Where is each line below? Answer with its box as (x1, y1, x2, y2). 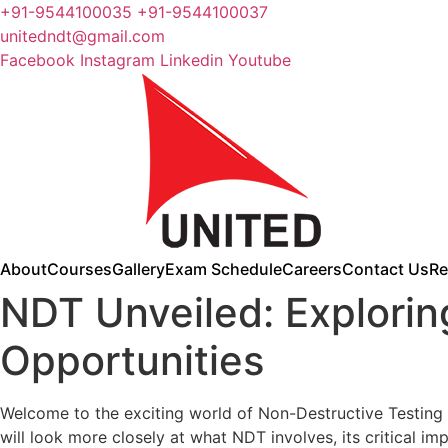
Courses (47, 259, 112, 279)
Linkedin (160, 50, 223, 70)
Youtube (228, 50, 291, 70)
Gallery (112, 259, 165, 279)
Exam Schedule (165, 259, 282, 279)
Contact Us (342, 259, 429, 279)
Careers (282, 259, 342, 279)
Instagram (80, 50, 155, 70)
